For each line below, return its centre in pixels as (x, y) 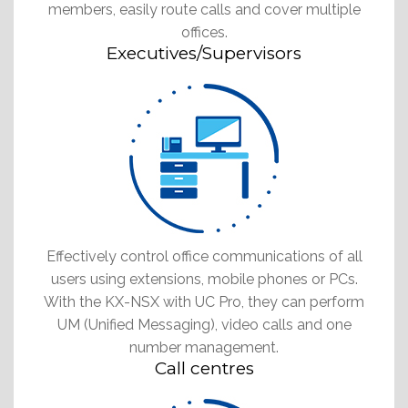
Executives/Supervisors (204, 53)
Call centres (204, 368)
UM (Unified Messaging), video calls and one (204, 324)
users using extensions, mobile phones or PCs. (204, 279)
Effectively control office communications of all (204, 256)
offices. (204, 32)
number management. (204, 347)
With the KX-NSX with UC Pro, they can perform (204, 301)
